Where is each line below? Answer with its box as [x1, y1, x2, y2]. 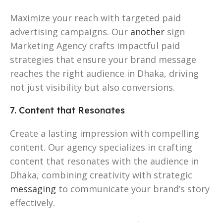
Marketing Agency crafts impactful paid [10, 39, 180, 52]
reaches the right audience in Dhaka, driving [10, 67, 199, 79]
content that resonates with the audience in [10, 155, 199, 167]
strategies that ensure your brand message [10, 53, 196, 65]
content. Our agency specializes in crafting [10, 141, 192, 153]
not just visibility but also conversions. [10, 81, 175, 93]
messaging [10, 182, 56, 195]
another [130, 25, 165, 38]
